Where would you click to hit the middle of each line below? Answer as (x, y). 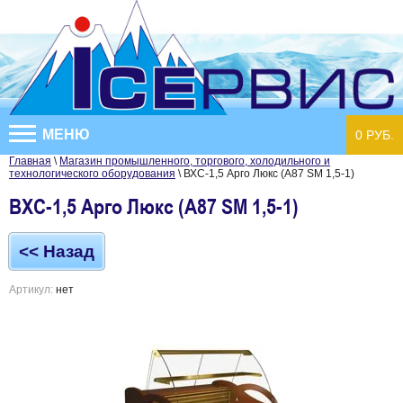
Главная (30, 161)
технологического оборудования (92, 173)
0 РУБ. (375, 134)
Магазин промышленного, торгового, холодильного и (195, 161)
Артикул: (31, 289)
